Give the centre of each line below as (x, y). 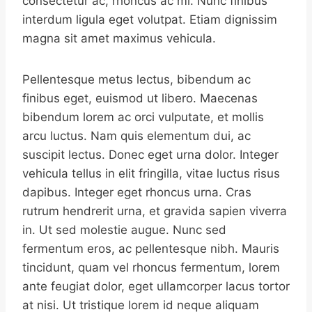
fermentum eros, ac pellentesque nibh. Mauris (151, 249)
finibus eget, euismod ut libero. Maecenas (140, 99)
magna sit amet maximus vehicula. (119, 39)
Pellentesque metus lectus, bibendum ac (136, 80)
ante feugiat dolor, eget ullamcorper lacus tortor (156, 287)
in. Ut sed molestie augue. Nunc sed (124, 230)
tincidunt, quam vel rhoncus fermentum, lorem (151, 268)
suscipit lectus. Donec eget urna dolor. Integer (150, 155)
